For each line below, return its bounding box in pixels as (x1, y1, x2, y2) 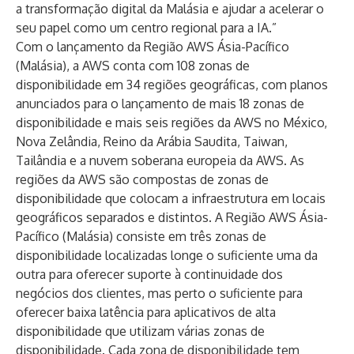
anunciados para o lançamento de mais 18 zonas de (16, 96, 304, 111)
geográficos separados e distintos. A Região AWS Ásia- (16, 209, 328, 225)
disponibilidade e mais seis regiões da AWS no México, (16, 115, 327, 130)
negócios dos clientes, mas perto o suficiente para (16, 285, 303, 301)
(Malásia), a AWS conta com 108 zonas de (16, 58, 250, 73)
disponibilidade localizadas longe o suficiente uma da (16, 247, 318, 263)
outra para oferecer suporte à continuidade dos (16, 266, 283, 282)
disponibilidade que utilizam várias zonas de (16, 323, 265, 339)
